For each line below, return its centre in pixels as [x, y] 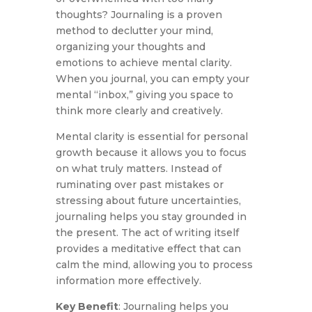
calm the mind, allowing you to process [154, 265]
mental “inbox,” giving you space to [144, 95]
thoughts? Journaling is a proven [139, 15]
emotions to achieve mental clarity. [143, 63]
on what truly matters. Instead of [138, 169]
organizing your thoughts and [130, 47]
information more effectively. [128, 281]
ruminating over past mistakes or [139, 185]
